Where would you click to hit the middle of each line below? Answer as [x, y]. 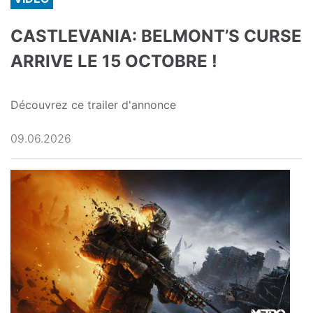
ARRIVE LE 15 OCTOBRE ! [114, 61]
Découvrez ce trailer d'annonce [93, 104]
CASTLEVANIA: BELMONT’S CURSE [156, 36]
